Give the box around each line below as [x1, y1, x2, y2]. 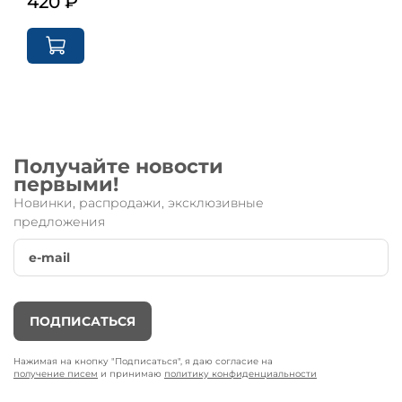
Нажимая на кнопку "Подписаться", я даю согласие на [13, 354, 273, 367]
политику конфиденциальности [164, 367, 317, 380]
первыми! [13, 171, 118, 197]
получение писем [13, 367, 98, 380]
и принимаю [98, 367, 164, 380]
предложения [13, 213, 105, 230]
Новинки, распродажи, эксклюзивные [13, 194, 264, 211]
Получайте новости [13, 153, 223, 179]
